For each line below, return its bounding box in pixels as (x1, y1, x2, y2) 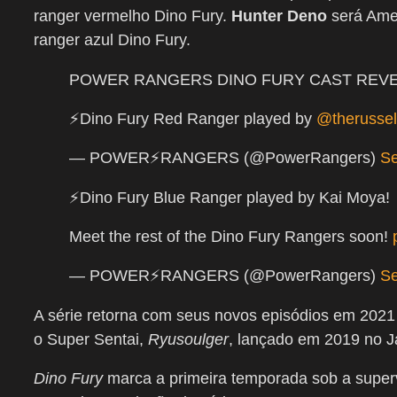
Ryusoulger (148, 331, 229, 349)
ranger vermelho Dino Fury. (34, 7, 231, 26)
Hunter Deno (231, 7, 327, 26)
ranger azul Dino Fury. (34, 31, 191, 50)
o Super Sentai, (34, 331, 148, 349)
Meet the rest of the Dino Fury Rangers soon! (69, 228, 393, 246)
